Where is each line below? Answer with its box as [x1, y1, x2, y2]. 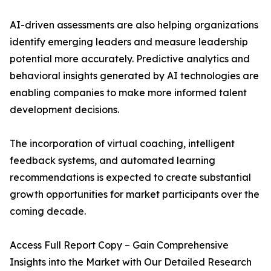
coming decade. [10, 205, 86, 218]
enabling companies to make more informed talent [10, 87, 247, 99]
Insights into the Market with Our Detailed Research [10, 256, 252, 269]
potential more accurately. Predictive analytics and [10, 53, 250, 65]
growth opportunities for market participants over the [10, 188, 260, 201]
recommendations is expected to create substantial [10, 171, 251, 184]
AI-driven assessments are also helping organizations [10, 19, 258, 31]
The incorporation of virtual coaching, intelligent [10, 137, 235, 150]
